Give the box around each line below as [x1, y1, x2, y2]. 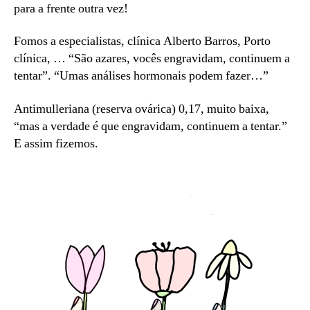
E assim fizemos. [14, 135, 98, 152]
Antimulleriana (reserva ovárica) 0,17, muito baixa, [14, 100, 269, 117]
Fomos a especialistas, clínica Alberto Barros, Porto [14, 33, 271, 50]
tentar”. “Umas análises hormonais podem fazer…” [14, 68, 271, 84]
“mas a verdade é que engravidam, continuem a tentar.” [14, 118, 287, 134]
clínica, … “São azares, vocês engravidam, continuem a [14, 51, 290, 67]
